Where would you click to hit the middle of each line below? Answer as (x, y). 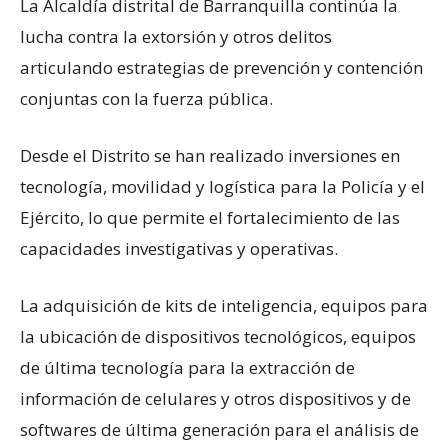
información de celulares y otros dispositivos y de (215, 398)
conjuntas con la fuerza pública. (146, 98)
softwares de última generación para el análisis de (219, 429)
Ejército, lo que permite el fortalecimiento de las (210, 217)
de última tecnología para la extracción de (187, 367)
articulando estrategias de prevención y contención (221, 67)
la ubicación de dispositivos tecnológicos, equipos (218, 336)
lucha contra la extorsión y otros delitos (176, 36)
